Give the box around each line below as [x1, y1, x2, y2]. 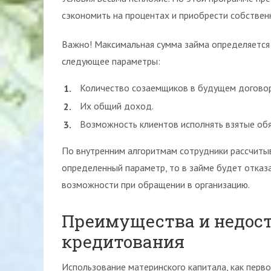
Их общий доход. [80, 100, 154, 112]
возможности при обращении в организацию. [62, 178, 250, 191]
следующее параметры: [62, 55, 160, 67]
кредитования [62, 230, 184, 253]
